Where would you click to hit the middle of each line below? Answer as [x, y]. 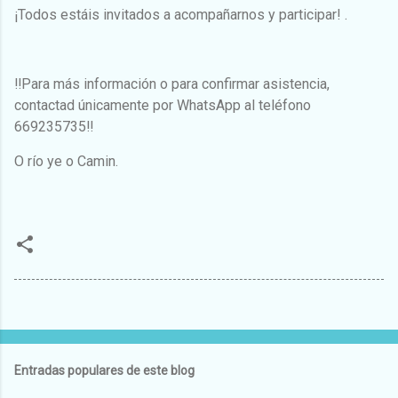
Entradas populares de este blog [104, 371]
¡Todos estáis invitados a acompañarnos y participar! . [181, 15]
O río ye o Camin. [68, 162]
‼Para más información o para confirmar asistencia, [172, 84]
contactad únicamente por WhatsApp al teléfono [163, 106]
